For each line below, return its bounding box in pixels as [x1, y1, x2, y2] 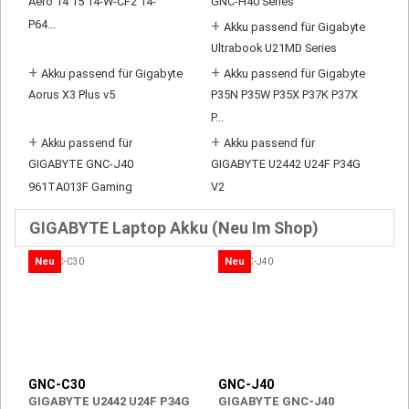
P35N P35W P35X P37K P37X [210, 88, 358, 106]
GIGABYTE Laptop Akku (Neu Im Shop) [29, 218, 319, 238]
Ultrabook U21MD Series [210, 41, 337, 59]
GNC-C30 [28, 377, 85, 393]
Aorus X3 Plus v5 [28, 88, 115, 106]
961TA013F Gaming [28, 180, 132, 198]
